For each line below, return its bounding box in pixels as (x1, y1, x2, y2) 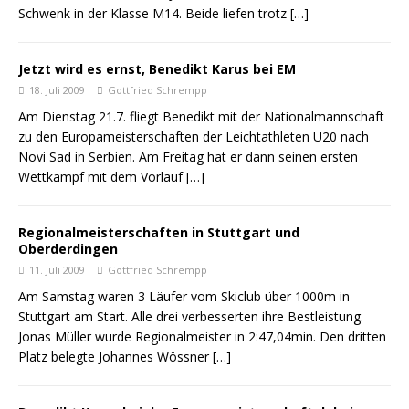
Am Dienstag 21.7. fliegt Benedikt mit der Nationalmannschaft (18, 108, 384, 125)
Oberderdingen (18, 240, 118, 257)
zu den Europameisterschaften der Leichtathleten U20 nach (18, 128, 369, 145)
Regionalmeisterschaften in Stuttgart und (18, 224, 299, 241)
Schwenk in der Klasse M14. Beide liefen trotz (18, 5, 290, 22)
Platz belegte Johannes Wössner (18, 348, 213, 365)
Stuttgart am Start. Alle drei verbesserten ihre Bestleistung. (18, 308, 363, 325)
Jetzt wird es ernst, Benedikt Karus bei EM (18, 60, 296, 78)
